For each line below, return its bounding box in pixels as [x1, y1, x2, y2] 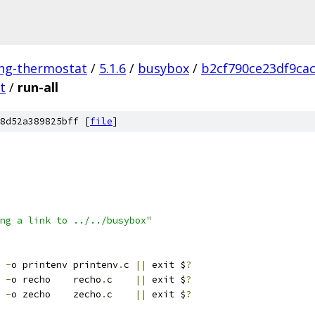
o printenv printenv [11, 259, 118, 271]
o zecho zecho [11, 288, 101, 300]
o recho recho [11, 274, 101, 285]
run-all [18, 79, 58, 96]
